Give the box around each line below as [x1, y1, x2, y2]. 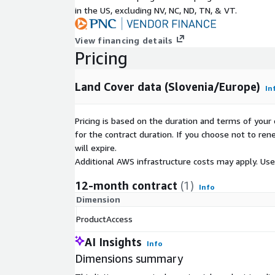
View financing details [75, 35, 173, 46]
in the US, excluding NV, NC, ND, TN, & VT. [75, 5, 237, 15]
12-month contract [75, 179, 177, 193]
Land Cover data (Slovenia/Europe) [75, 80, 260, 94]
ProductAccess [76, 214, 133, 225]
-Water [75, 11, 103, 21]
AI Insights [85, 235, 142, 249]
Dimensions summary [75, 252, 183, 266]
